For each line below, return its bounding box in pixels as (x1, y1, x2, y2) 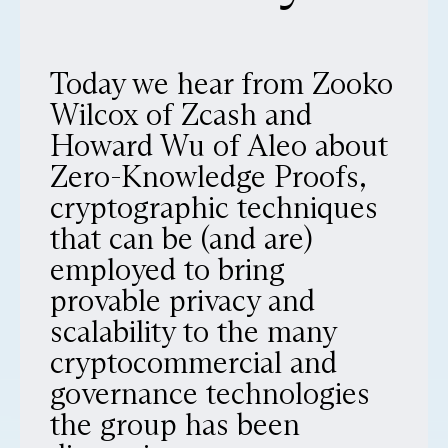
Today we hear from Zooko (50, 65, 393, 102)
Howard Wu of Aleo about (50, 127, 388, 164)
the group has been (50, 406, 300, 443)
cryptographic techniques (50, 189, 378, 226)
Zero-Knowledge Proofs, (50, 158, 366, 195)
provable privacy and (50, 282, 315, 319)
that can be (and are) (50, 220, 313, 257)
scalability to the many (50, 313, 336, 350)
